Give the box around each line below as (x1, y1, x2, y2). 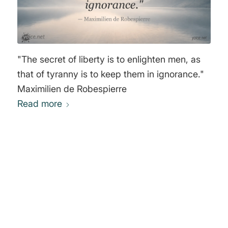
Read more (17, 98, 62, 109)
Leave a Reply (17, 211, 77, 221)
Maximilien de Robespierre (17, 83, 127, 94)
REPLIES (102, 193, 126, 201)
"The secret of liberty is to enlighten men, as (17, 53, 201, 65)
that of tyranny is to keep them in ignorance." (17, 68, 204, 79)
